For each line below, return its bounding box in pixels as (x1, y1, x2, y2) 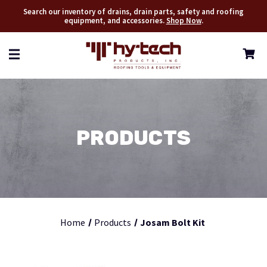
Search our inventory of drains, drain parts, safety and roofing (23, 7, 244, 17)
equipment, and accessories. (64, 15, 166, 26)
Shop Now (166, 15, 201, 26)
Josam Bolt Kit (139, 216, 205, 229)
